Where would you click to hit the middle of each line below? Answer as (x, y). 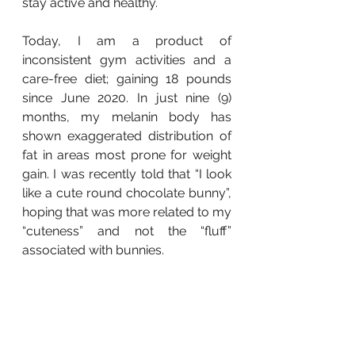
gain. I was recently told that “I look (127, 174)
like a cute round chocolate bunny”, (127, 193)
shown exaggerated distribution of (127, 136)
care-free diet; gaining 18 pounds (127, 78)
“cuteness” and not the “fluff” (127, 231)
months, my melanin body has (127, 116)
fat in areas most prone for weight (127, 155)
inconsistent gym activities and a (127, 59)
